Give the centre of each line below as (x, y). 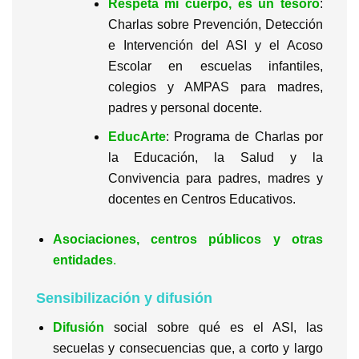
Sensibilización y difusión (124, 298)
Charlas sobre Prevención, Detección (215, 24)
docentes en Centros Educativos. (202, 199)
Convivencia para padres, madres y (215, 178)
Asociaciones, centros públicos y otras (188, 239)
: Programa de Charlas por (244, 136)
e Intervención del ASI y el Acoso (215, 45)
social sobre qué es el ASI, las (213, 328)
